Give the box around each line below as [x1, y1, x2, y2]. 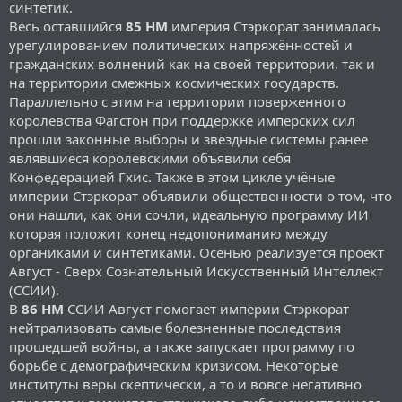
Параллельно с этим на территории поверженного [9, 92, 345, 110]
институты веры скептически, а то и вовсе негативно [9, 374, 362, 393]
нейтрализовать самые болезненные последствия [9, 318, 341, 336]
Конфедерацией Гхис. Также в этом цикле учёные [9, 167, 335, 186]
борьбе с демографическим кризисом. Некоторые [9, 355, 338, 374]
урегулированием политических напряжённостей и [9, 35, 353, 54]
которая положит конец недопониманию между [9, 223, 328, 242]
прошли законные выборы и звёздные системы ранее [9, 129, 368, 148]
